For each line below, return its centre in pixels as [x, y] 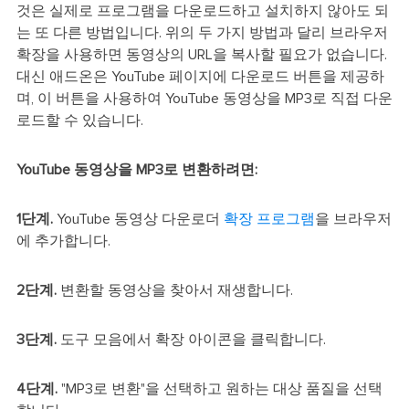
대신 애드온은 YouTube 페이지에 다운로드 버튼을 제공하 [200, 76]
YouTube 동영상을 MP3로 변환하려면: [136, 169]
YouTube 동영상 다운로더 [138, 219]
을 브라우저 [353, 219]
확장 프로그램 [269, 219]
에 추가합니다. [63, 241]
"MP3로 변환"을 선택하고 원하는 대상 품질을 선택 [221, 388]
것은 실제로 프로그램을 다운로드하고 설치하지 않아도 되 [202, 10]
